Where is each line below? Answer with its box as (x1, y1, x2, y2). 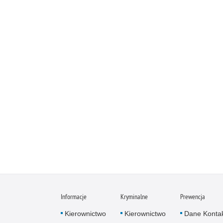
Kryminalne (120, 192, 148, 202)
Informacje (61, 192, 87, 202)
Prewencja (180, 192, 205, 202)
